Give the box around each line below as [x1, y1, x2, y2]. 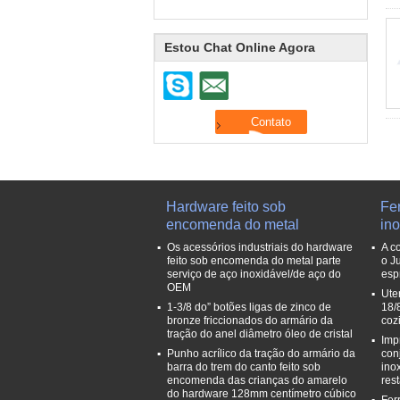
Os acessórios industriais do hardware [167, 241, 353, 254]
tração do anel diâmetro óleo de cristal [167, 328, 353, 340]
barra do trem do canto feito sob [167, 361, 321, 373]
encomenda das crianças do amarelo [167, 374, 347, 387]
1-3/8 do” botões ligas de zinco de [167, 301, 331, 313]
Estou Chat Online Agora [164, 40, 315, 54]
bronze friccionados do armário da [167, 314, 333, 327]
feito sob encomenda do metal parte [167, 254, 341, 267]
